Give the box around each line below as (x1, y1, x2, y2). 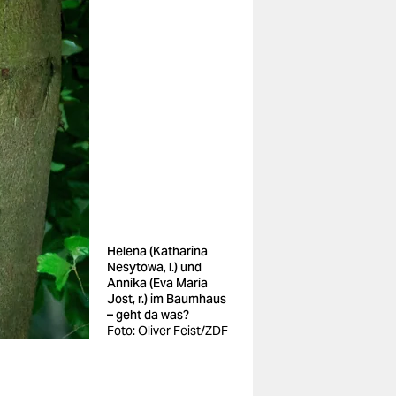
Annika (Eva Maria (107, 275, 208, 291)
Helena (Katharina (107, 243, 208, 259)
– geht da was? (107, 307, 189, 323)
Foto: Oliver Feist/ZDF (107, 323, 228, 339)
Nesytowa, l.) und (107, 259, 202, 275)
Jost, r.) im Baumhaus (107, 291, 226, 307)
